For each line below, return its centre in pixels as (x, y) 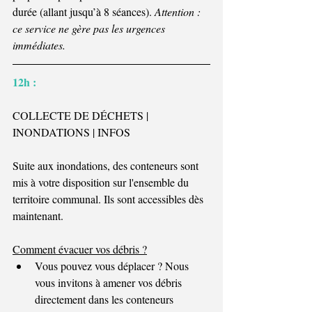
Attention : (179, 11)
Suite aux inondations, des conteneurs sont (107, 165)
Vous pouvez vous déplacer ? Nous (113, 265)
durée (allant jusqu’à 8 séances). (84, 11)
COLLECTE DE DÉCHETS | (82, 115)
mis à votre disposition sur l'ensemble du (102, 182)
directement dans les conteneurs (106, 299)
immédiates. (39, 45)
